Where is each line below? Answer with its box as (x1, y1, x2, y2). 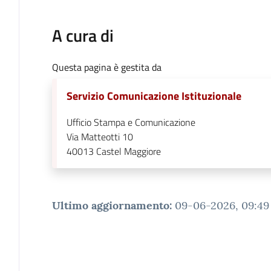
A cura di (51, 22, 114, 48)
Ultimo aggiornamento (51, 198, 169, 212)
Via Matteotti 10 (66, 129, 133, 144)
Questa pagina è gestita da (51, 59, 162, 74)
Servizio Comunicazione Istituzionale (66, 87, 241, 104)
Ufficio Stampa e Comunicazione (66, 114, 195, 129)
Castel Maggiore (96, 143, 161, 158)
